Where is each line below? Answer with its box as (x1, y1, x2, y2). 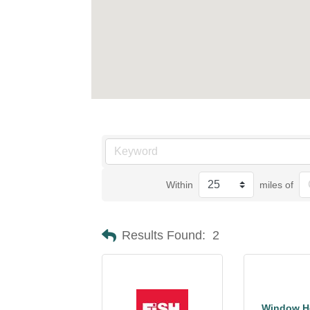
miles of (259, 179, 294, 190)
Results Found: (122, 228, 206, 242)
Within (166, 179, 194, 190)
